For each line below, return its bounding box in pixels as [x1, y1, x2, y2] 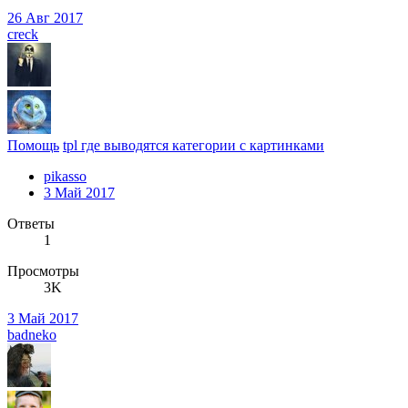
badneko [7, 326, 56, 342]
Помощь [7, 137, 59, 153]
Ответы [7, 215, 55, 231]
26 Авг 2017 [7, 9, 83, 25]
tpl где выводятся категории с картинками [63, 137, 324, 153]
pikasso [44, 168, 87, 184]
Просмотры [7, 262, 79, 279]
